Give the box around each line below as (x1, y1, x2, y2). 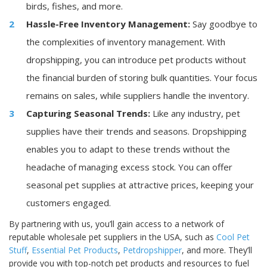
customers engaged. (26, 197, 111, 209)
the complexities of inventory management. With (26, 36, 225, 48)
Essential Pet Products (32, 244, 118, 256)
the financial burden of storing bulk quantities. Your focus (26, 72, 257, 83)
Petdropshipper (123, 244, 182, 256)
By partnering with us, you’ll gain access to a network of (9, 218, 224, 229)
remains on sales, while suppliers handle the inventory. (26, 89, 249, 101)
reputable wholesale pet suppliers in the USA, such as (9, 231, 216, 243)
